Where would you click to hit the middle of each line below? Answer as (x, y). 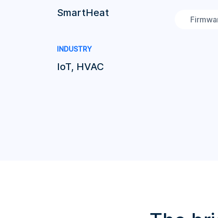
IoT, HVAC (81, 67)
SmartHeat (83, 13)
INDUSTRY (74, 49)
